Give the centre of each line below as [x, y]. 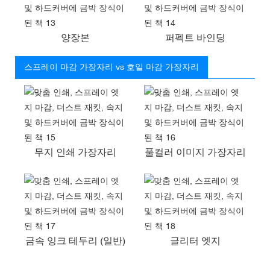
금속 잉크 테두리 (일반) [75, 240]
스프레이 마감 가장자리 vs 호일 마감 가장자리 [111, 67]
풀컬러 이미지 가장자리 [195, 152]
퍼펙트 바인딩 [195, 37]
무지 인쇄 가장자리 [75, 152]
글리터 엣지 [195, 240]
